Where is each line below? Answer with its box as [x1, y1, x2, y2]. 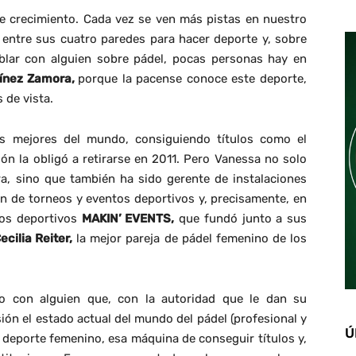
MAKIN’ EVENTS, [81, 211, 175, 226]
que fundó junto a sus [174, 211, 308, 226]
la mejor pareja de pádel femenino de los [72, 230, 308, 246]
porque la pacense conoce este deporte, [78, 71, 308, 86]
